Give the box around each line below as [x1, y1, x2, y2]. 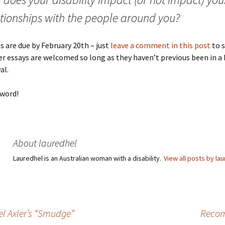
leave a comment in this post [110, 40, 210, 50]
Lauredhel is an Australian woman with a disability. [13, 154, 163, 163]
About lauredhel [13, 137, 77, 149]
